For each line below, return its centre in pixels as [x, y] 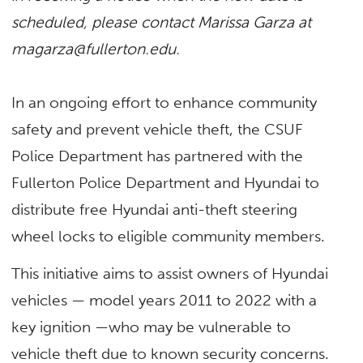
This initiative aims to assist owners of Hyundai [170, 273]
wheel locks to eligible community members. [169, 237]
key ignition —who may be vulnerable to [152, 327]
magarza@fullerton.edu [94, 49]
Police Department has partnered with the [158, 156]
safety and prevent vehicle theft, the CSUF [158, 130]
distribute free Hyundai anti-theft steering [155, 210]
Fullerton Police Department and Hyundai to [166, 183]
